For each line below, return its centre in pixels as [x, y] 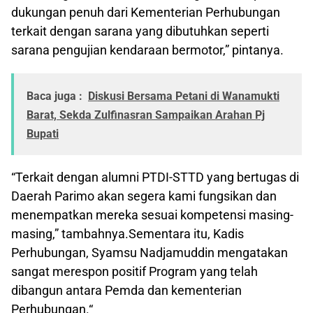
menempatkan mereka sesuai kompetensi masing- [152, 215]
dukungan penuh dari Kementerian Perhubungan [146, 13]
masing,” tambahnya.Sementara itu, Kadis [128, 234]
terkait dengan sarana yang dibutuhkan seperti [140, 31]
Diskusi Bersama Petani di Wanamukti [184, 96]
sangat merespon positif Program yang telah [134, 272]
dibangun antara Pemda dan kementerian [126, 291]
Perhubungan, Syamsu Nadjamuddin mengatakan [150, 253]
